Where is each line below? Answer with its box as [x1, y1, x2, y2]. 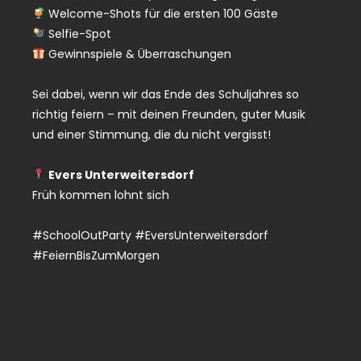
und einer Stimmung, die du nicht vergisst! [32, 126, 271, 143]
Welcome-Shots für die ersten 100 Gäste [44, 5, 278, 22]
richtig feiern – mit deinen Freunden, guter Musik [32, 106, 305, 122]
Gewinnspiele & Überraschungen [44, 45, 231, 62]
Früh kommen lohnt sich [32, 186, 169, 203]
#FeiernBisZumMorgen [32, 247, 160, 263]
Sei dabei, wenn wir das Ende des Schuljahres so [32, 85, 299, 102]
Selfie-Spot [44, 25, 114, 42]
